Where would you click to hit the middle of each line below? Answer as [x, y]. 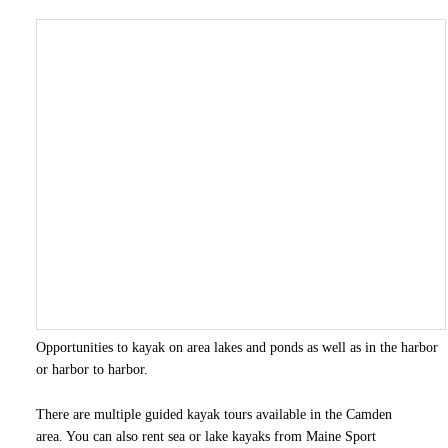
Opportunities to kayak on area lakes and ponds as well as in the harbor [236, 347]
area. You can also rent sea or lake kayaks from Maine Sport [205, 436]
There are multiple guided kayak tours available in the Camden [213, 414]
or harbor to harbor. [91, 369]
